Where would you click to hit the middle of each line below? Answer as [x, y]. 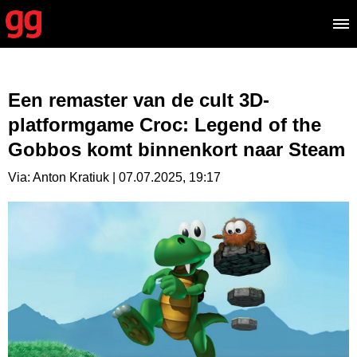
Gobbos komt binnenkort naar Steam [177, 149]
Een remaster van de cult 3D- [139, 100]
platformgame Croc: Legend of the [165, 125]
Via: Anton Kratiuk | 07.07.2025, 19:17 [114, 177]
